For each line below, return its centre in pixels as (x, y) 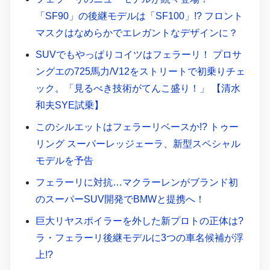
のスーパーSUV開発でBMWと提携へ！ (121, 199)
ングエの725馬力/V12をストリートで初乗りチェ (140, 72)
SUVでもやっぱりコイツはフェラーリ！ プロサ (138, 55)
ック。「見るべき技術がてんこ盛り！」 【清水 (138, 89)
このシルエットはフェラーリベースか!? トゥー (137, 127)
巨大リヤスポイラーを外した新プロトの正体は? (139, 221)
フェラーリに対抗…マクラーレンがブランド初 (137, 183)
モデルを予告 (64, 161)
